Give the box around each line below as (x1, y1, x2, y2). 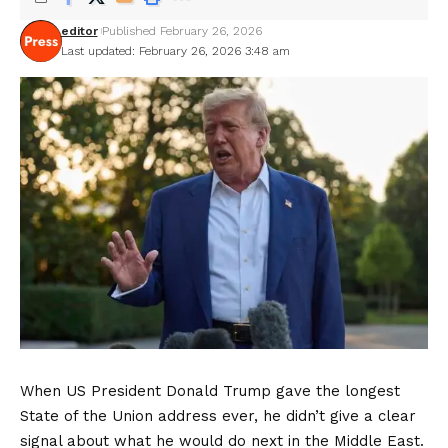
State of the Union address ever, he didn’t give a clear (20, 406, 416, 425)
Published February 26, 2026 (101, 24, 262, 38)
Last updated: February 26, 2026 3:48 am (60, 44, 290, 58)
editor (60, 24, 98, 38)
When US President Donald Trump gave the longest (20, 381, 400, 400)
